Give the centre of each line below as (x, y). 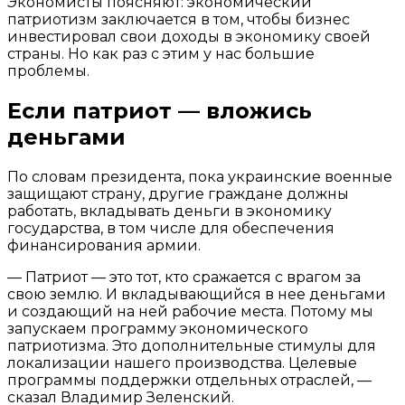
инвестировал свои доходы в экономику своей (189, 37)
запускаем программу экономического (158, 328)
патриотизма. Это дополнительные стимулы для (192, 345)
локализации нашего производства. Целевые (182, 363)
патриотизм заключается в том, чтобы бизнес (179, 20)
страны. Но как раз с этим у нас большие (161, 54)
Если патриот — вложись (160, 111)
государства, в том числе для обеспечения (171, 228)
